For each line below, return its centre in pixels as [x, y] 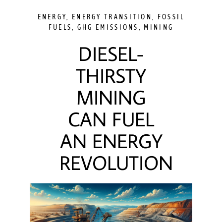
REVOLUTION [116, 163]
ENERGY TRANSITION [112, 17]
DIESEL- [111, 54]
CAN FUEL [111, 119]
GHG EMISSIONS [108, 27]
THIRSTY [111, 75]
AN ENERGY [111, 141]
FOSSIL [171, 17]
